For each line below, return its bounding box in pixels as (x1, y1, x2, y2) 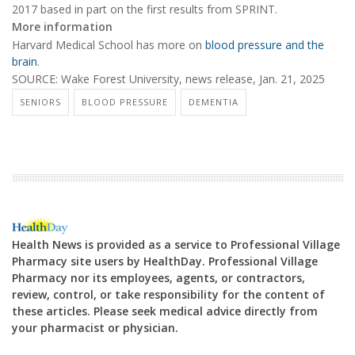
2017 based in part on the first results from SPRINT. (12, 2, 277, 17)
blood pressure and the (205, 36, 324, 52)
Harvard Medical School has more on (12, 36, 205, 52)
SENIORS (20, 95, 61, 108)
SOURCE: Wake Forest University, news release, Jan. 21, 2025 (12, 71, 325, 87)
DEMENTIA (189, 95, 239, 108)
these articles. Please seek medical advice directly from (12, 303, 318, 319)
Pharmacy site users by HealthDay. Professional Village (12, 253, 318, 269)
